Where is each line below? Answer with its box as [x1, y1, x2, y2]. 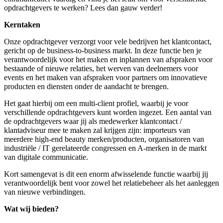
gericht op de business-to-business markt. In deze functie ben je [4, 46, 202, 55]
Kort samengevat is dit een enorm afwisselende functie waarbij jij [4, 169, 208, 178]
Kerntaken [4, 20, 40, 29]
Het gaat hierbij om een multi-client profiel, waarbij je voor [4, 99, 188, 108]
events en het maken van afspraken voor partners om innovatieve [4, 73, 207, 82]
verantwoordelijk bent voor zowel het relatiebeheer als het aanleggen [4, 178, 219, 187]
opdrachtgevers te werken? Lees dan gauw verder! [4, 3, 162, 12]
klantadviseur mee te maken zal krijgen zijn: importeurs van [4, 125, 190, 134]
